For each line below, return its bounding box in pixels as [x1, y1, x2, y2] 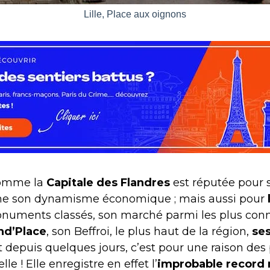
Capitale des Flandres [46, 175, 170, 189]
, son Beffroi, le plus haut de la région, [46, 224, 252, 238]
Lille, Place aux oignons [84, 8, 186, 19]
